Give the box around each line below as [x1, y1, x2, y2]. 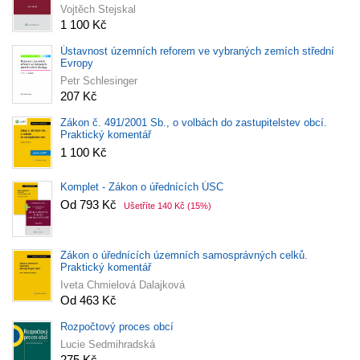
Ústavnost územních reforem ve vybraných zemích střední [60, 45, 334, 58]
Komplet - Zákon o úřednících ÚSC [60, 181, 223, 194]
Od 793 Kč [60, 198, 120, 212]
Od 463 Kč [60, 293, 117, 308]
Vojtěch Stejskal [60, 3, 136, 16]
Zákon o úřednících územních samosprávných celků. [60, 249, 308, 262]
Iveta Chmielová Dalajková [60, 279, 185, 292]
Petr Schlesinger [60, 75, 137, 88]
